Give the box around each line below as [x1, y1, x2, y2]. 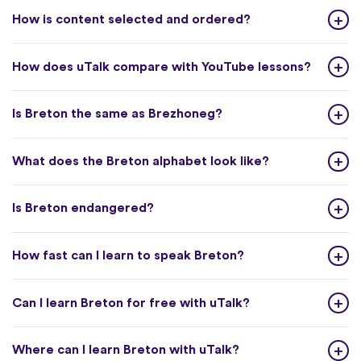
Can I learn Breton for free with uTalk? [12, 296, 250, 309]
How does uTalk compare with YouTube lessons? [12, 60, 311, 73]
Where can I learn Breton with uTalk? [12, 343, 239, 357]
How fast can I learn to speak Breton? [12, 249, 244, 263]
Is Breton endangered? [12, 201, 154, 215]
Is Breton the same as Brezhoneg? [12, 107, 222, 121]
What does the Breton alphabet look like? [12, 154, 269, 168]
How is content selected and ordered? [12, 13, 251, 27]
